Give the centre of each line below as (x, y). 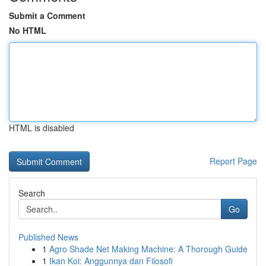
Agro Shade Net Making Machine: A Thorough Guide (148, 249)
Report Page (233, 161)
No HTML (28, 30)
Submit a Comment (47, 15)
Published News (48, 237)
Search (32, 193)
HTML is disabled (42, 128)
